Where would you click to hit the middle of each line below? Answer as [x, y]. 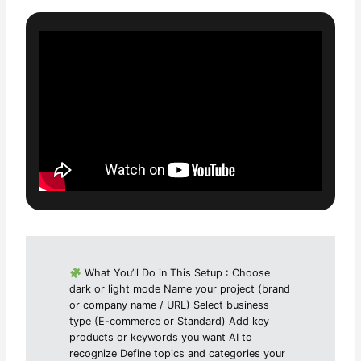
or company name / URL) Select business [170, 305]
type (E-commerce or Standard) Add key [170, 322]
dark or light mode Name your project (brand [180, 289]
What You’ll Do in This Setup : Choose [175, 273]
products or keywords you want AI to [161, 338]
